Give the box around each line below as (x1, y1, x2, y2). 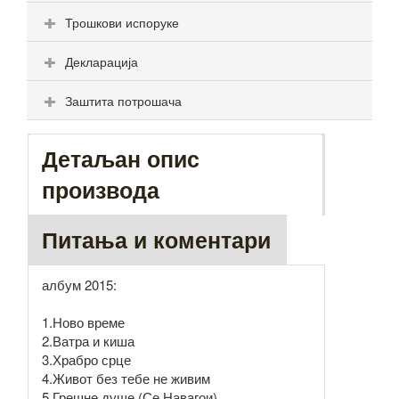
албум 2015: (42, 275, 117, 295)
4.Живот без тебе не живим (42, 369, 210, 388)
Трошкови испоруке (65, 13, 179, 32)
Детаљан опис (42, 142, 199, 175)
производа (42, 174, 159, 207)
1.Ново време (42, 313, 125, 332)
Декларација (65, 53, 138, 71)
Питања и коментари (42, 224, 271, 256)
